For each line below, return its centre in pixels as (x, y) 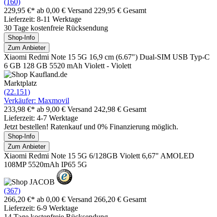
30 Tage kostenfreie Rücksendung (56, 28)
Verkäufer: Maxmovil (37, 100)
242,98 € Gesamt (120, 109)
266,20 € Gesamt (120, 199)
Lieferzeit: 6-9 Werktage (41, 208)
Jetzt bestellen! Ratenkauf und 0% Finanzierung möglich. (91, 126)
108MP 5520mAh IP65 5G (46, 164)
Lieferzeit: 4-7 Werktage (41, 118)
